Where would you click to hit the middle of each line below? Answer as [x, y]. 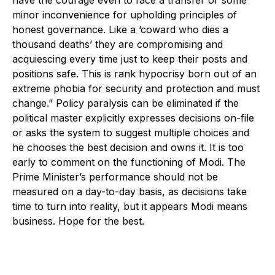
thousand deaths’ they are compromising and [118, 44]
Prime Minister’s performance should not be [115, 176]
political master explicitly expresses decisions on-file [133, 118]
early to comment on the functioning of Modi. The [129, 162]
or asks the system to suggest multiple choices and [131, 132]
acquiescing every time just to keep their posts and [130, 59]
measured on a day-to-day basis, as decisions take [130, 191]
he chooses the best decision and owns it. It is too [128, 147]
